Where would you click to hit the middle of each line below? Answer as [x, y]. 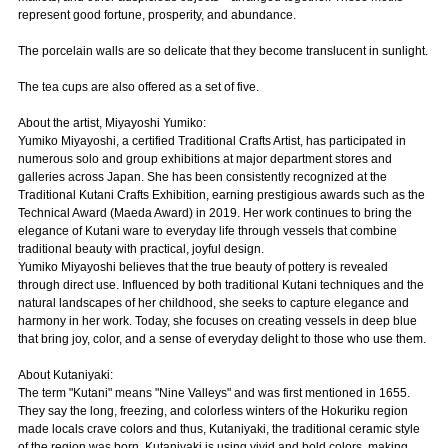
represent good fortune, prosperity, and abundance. [156, 15]
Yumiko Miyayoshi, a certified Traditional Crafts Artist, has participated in [211, 141]
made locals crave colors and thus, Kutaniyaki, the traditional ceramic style [218, 429]
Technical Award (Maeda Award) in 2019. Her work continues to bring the [214, 213]
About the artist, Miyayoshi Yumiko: [111, 123]
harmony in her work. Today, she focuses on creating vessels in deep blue [217, 321]
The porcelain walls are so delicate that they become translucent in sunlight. [222, 51]
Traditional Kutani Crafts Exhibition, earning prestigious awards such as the [221, 195]
